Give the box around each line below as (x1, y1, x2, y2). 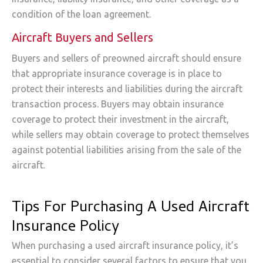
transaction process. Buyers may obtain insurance (12, 99, 224, 110)
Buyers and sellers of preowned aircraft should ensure (12, 53, 241, 64)
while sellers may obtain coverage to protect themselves (12, 129, 249, 140)
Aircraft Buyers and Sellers (12, 31, 153, 45)
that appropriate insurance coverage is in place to (12, 68, 222, 79)
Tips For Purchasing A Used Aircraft (12, 195, 249, 221)
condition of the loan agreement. (12, 8, 151, 19)
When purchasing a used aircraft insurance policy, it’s (12, 240, 238, 251)
